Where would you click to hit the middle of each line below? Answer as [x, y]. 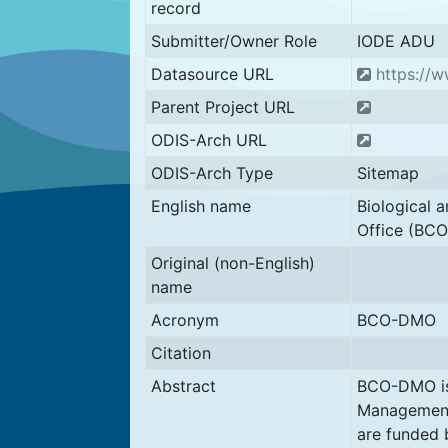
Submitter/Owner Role [233, 40]
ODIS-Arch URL [208, 139]
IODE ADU [395, 40]
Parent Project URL [222, 106]
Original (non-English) [232, 262]
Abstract [183, 385]
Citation [180, 352]
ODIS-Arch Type [211, 172]
